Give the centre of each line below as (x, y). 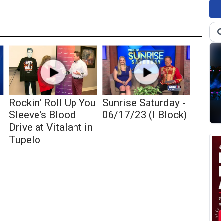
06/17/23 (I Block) (145, 115)
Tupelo (24, 140)
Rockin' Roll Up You (52, 103)
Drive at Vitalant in (51, 128)
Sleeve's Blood (42, 115)
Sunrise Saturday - (144, 103)
